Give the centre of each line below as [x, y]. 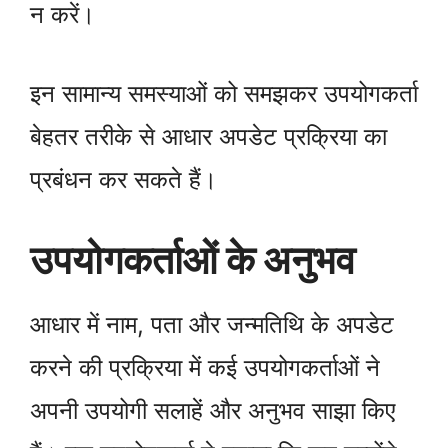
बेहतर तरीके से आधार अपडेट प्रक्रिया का [208, 136]
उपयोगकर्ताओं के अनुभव [192, 259]
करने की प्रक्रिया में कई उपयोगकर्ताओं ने [205, 367]
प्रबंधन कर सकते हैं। [123, 179]
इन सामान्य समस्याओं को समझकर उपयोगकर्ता [224, 93]
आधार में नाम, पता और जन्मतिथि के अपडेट [212, 324]
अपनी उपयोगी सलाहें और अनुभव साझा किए [212, 410]
